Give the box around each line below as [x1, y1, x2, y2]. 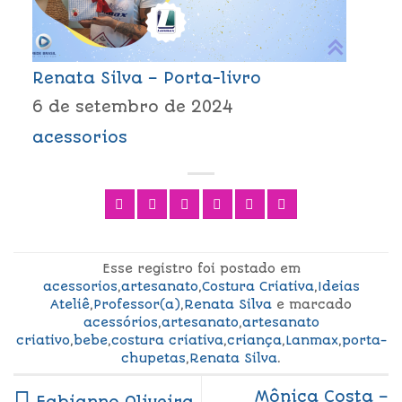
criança [226, 332, 282, 347]
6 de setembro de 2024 [31, 97, 233, 116]
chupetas [121, 350, 186, 365]
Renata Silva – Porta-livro [31, 69, 261, 88]
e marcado [272, 296, 352, 311]
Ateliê [50, 296, 90, 311]
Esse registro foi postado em [101, 260, 301, 275]
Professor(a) [93, 296, 180, 311]
